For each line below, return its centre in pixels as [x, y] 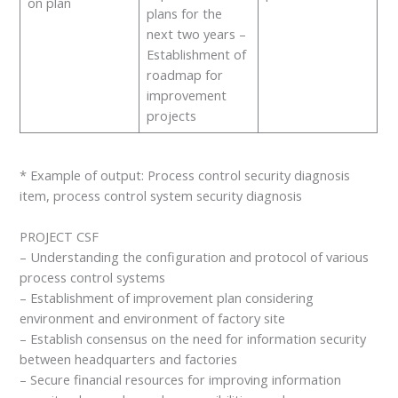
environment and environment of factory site [153, 318]
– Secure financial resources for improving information [181, 380]
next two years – [196, 33]
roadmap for [184, 74]
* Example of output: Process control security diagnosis [185, 175]
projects [171, 115]
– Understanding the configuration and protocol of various [195, 257]
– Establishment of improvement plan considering [167, 298]
